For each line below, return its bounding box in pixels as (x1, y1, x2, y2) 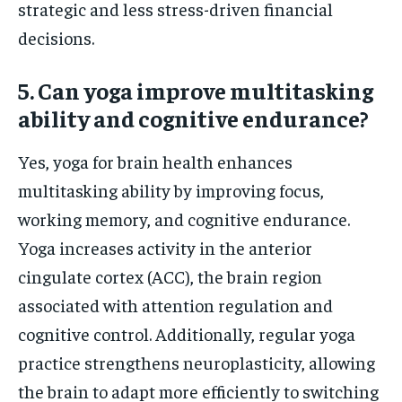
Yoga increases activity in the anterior (18, 236, 312, 259)
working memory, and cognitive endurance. (18, 207, 350, 231)
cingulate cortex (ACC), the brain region (18, 265, 322, 288)
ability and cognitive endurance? (18, 103, 369, 134)
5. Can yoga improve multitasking (18, 75, 373, 106)
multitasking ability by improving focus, (18, 179, 324, 202)
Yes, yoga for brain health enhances (18, 150, 293, 173)
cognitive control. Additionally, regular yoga (18, 322, 355, 345)
